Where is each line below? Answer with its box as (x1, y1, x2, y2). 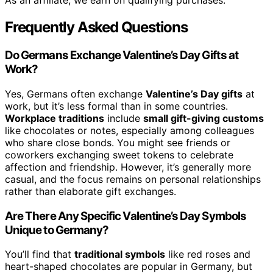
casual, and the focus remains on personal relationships (5, 172, 261, 185)
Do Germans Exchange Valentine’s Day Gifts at (5, 48, 238, 63)
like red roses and (165, 248, 250, 261)
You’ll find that (5, 248, 74, 261)
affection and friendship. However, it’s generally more (5, 160, 251, 173)
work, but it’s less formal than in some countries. (5, 99, 228, 112)
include (104, 112, 143, 124)
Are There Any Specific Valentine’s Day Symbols (5, 208, 246, 223)
